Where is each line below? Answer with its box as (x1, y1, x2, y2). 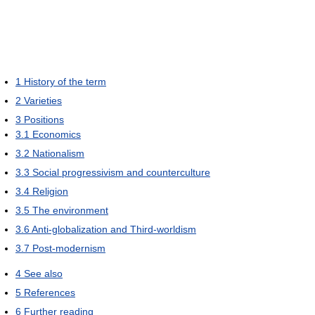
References (24, 287, 75, 299)
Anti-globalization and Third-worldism (32, 224, 196, 236)
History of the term (24, 76, 106, 88)
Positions (24, 114, 64, 126)
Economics (32, 129, 81, 141)
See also (24, 268, 63, 280)
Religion (32, 186, 68, 198)
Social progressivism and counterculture (32, 167, 210, 179)
